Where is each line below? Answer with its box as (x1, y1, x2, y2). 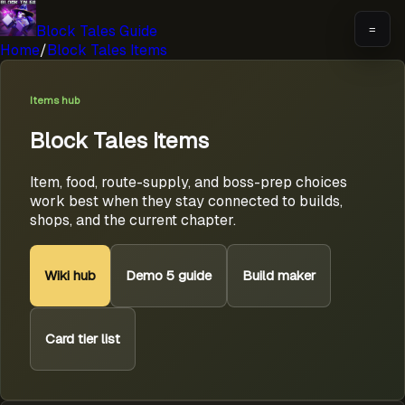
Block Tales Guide (36, 22, 157, 41)
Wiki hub (44, 267, 96, 285)
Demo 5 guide (126, 267, 212, 285)
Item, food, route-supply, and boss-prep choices (30, 172, 347, 192)
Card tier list (45, 330, 120, 348)
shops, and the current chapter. (30, 210, 236, 230)
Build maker (242, 267, 316, 285)
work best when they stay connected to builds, (30, 191, 343, 211)
